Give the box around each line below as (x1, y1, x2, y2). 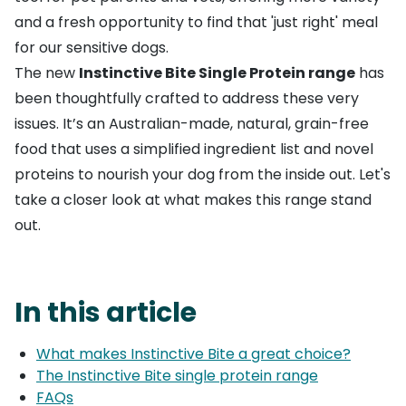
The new (14, 63, 79, 84)
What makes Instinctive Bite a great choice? (36, 343, 351, 365)
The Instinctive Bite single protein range (36, 365, 318, 387)
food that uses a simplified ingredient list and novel (14, 139, 373, 160)
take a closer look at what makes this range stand (14, 189, 372, 211)
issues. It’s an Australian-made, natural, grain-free (14, 113, 369, 135)
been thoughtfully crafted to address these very (14, 88, 359, 110)
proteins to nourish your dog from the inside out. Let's (14, 164, 391, 186)
